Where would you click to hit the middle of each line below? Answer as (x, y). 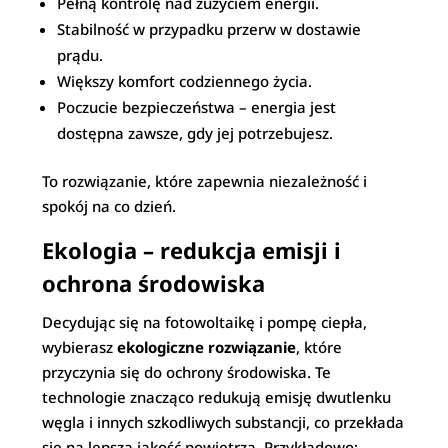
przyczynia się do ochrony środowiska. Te (187, 372)
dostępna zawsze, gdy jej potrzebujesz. (195, 133)
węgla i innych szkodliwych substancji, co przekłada (223, 422)
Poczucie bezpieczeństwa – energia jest (197, 107)
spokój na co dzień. (109, 206)
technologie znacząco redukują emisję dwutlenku (217, 397)
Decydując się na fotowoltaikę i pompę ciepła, (205, 322)
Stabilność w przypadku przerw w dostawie (209, 29)
